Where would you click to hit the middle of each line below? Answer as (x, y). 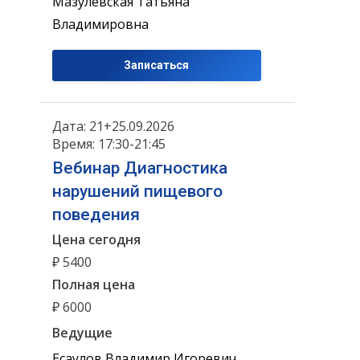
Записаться (157, 65)
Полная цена (94, 285)
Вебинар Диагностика (140, 168)
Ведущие (82, 332)
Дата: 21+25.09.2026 (113, 126)
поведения (96, 214)
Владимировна (100, 25)
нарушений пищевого (137, 191)
